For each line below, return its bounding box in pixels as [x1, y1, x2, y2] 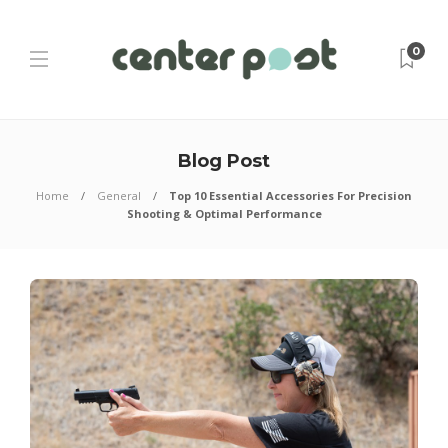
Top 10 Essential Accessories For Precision [169, 188, 412, 203]
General [97, 188, 141, 203]
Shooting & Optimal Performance [126, 206, 322, 221]
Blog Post [178, 150, 270, 172]
